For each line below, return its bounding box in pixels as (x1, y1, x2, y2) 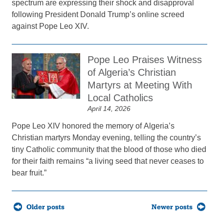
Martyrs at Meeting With (88, 80, 193, 90)
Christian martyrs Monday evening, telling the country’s (12, 133, 201, 142)
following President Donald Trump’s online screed (12, 10, 185, 19)
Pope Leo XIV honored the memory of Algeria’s (12, 122, 175, 130)
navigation (11, 206, 41, 213)
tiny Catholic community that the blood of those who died (12, 145, 207, 153)
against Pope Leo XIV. (12, 22, 89, 30)
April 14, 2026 (88, 105, 131, 112)
